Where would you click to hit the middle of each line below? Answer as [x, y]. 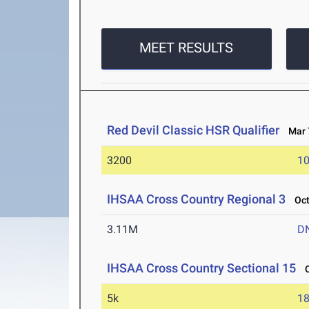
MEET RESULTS [187, 48]
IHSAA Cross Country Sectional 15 [202, 268]
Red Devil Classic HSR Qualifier [193, 130]
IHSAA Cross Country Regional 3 [197, 199]
